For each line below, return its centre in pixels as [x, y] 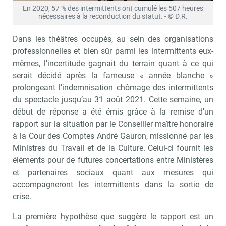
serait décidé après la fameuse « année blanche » [113, 75]
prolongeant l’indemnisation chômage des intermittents [113, 87]
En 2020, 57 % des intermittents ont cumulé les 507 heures [113, 8]
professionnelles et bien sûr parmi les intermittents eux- [113, 51]
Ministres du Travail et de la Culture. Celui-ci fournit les [113, 148]
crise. [23, 196]
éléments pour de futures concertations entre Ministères [113, 160]
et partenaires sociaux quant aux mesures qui [113, 172]
